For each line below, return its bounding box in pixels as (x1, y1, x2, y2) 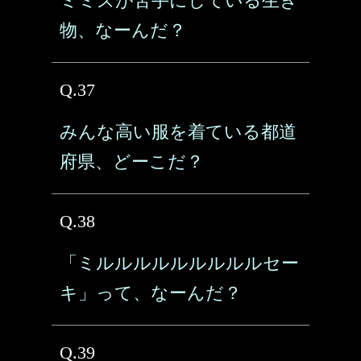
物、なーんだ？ (60, 20, 186, 40)
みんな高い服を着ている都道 (60, 122, 297, 142)
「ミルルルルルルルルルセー (60, 253, 299, 273)
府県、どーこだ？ (60, 151, 204, 172)
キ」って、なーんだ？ (60, 283, 242, 303)
